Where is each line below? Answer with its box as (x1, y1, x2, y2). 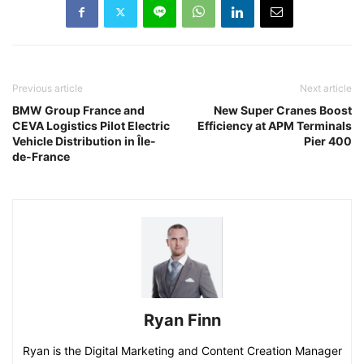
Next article (300, 82, 352, 95)
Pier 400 (304, 134, 352, 149)
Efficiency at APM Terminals (197, 119, 352, 133)
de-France (12, 149, 70, 164)
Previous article (12, 82, 83, 95)
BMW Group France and (12, 103, 145, 118)
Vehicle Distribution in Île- (12, 134, 156, 149)
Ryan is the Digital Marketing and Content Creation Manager (22, 344, 342, 358)
